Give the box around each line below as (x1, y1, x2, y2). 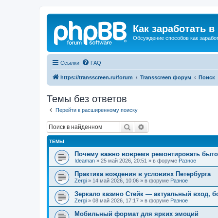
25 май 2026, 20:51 (101, 158, 147, 163)
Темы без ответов (47, 93, 127, 104)
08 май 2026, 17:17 (92, 198, 139, 203)
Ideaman (74, 158, 95, 163)
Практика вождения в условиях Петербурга (74, 170, 211, 178)
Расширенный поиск (145, 122, 211, 131)
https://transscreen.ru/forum (60, 74, 133, 80)
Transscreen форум (140, 74, 191, 80)
